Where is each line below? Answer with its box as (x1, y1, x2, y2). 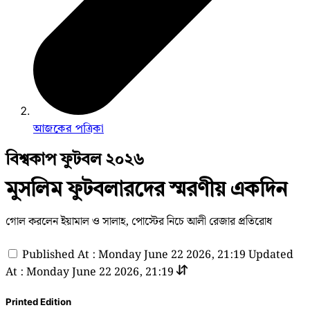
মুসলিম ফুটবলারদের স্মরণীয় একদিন (6, 176, 287, 201)
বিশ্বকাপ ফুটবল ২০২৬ (6, 149, 144, 170)
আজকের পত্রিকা (33, 121, 104, 136)
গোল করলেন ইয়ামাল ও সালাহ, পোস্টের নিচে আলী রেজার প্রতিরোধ (6, 213, 272, 231)
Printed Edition (6, 295, 71, 307)
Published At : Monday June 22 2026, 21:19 (22, 246, 246, 264)
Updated (248, 246, 293, 264)
